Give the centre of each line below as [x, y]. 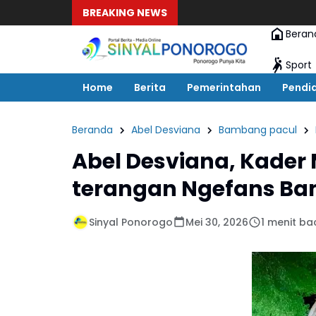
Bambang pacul [258, 130]
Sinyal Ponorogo [131, 222]
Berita [150, 87]
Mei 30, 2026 [217, 222]
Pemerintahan [224, 87]
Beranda [92, 130]
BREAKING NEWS [125, 12]
